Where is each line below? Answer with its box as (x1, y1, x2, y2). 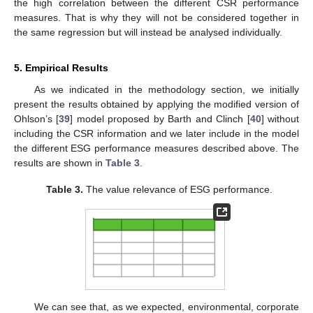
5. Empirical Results (14, 62, 108, 74)
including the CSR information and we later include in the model (14, 128, 299, 140)
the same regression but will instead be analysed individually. (14, 27, 282, 38)
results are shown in (14, 157, 105, 169)
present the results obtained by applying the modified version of (14, 99, 299, 110)
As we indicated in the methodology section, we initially (34, 84, 299, 96)
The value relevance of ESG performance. (83, 184, 273, 196)
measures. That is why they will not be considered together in (14, 12, 299, 24)
